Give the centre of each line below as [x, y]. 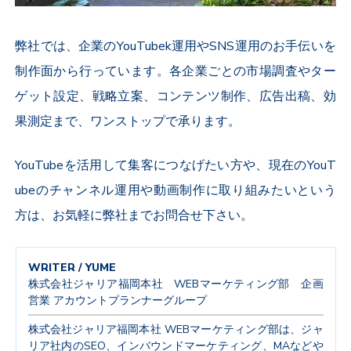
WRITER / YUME [72, 267]
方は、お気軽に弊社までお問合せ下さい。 [134, 215]
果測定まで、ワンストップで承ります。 [128, 121]
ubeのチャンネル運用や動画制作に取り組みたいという [175, 190]
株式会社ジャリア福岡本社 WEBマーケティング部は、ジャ [175, 329]
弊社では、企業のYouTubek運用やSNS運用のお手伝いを [175, 46]
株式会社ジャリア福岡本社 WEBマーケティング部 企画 [175, 284]
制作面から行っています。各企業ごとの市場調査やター [175, 71]
